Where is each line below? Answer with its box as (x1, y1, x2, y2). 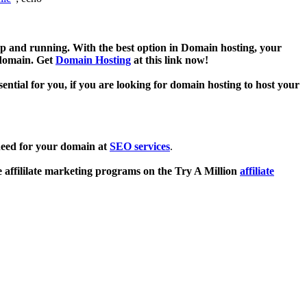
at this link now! (131, 53, 208, 66)
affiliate (240, 164, 274, 177)
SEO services (110, 140, 170, 152)
